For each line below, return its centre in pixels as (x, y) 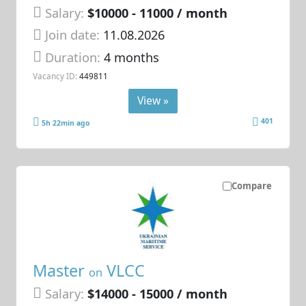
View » (153, 100)
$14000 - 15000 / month (158, 293)
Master (61, 270)
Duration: (75, 57)
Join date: (73, 35)
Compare (251, 186)
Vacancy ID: (55, 76)
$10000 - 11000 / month (158, 13)
